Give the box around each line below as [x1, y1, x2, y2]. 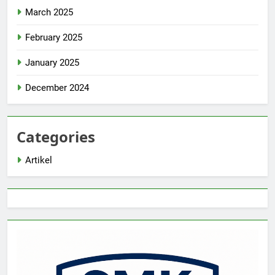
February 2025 [25, 32, 82, 44]
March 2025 [25, 7, 73, 18]
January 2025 [25, 57, 79, 69]
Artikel [25, 155, 52, 166]
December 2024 [25, 82, 89, 94]
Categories [17, 126, 95, 147]
